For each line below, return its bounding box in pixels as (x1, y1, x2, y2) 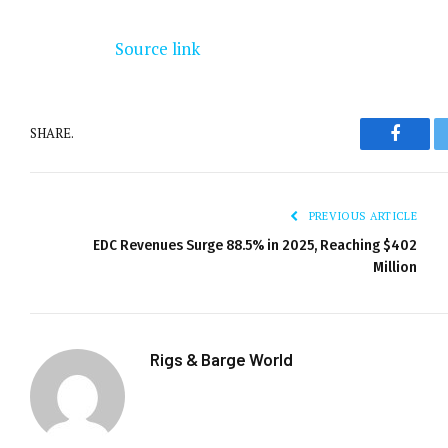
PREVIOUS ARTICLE (305, 208, 417, 223)
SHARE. (30, 124, 74, 143)
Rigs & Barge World (150, 348, 293, 369)
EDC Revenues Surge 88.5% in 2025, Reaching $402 (93, 235, 417, 254)
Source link (114, 36, 200, 60)
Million (373, 257, 417, 276)
